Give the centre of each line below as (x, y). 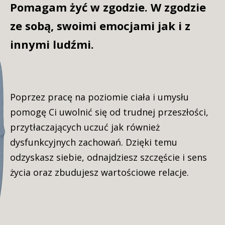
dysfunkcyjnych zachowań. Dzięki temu (94, 142)
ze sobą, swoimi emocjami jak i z (100, 26)
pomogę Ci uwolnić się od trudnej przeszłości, (109, 112)
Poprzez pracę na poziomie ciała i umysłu (99, 97)
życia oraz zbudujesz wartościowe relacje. (99, 172)
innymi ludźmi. (52, 44)
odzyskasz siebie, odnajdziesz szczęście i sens (108, 157)
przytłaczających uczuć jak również (85, 127)
